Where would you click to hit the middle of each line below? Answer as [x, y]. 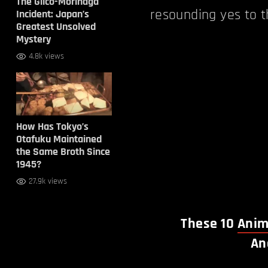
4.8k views [46, 56]
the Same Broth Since [63, 152]
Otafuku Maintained [59, 139]
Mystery [33, 39]
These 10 [209, 224]
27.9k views [48, 181]
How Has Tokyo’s [52, 127]
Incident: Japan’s [52, 14]
